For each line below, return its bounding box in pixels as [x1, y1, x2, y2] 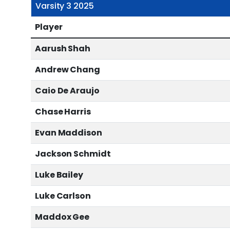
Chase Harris [35, 106, 91, 118]
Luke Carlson [35, 190, 91, 202]
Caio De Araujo [35, 85, 100, 97]
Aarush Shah [35, 43, 90, 55]
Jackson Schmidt [35, 148, 111, 160]
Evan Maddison [35, 127, 102, 139]
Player [35, 21, 63, 33]
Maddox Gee [35, 211, 89, 223]
